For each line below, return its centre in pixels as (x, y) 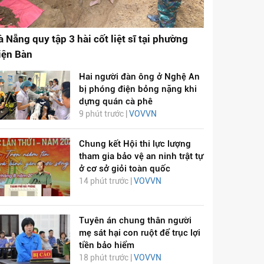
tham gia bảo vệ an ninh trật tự (141, 156)
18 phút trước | (106, 257)
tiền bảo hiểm (106, 245)
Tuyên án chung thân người (135, 220)
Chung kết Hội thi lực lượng (135, 143)
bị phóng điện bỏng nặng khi (138, 89)
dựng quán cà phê (115, 101)
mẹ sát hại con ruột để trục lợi (139, 232)
